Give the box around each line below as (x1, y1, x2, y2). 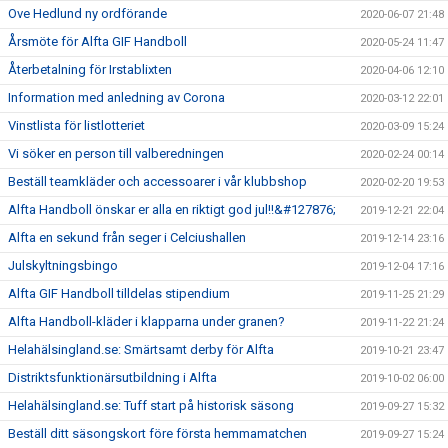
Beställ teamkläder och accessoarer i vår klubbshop (8, 174, 307, 190)
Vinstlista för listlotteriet (8, 118, 145, 134)
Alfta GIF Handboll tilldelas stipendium (8, 286, 230, 302)
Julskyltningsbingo (8, 258, 118, 274)
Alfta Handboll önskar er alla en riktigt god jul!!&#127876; (8, 202, 336, 218)
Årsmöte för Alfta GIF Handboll (8, 34, 187, 50)
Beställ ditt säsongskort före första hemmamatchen (8, 426, 307, 442)
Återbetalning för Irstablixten (8, 62, 172, 78)
